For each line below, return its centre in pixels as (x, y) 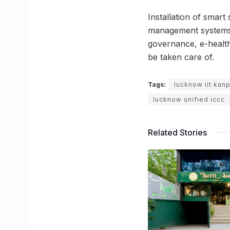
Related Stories (177, 133)
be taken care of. (181, 57)
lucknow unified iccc (189, 100)
